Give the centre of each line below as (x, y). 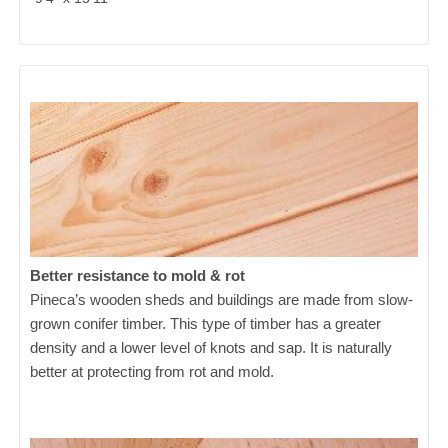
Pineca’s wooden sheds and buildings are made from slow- (222, 300)
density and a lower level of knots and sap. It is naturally (211, 348)
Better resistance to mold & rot (138, 276)
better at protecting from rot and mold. (152, 372)
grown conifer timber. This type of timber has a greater (206, 324)
